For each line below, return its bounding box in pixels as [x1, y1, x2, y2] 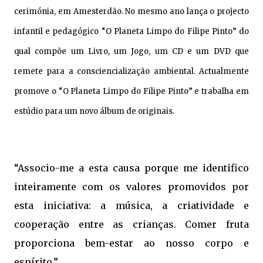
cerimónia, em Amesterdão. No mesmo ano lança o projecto [14, 6, 249, 16]
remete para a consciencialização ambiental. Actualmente [14, 66, 249, 76]
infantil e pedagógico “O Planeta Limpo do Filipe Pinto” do [14, 26, 249, 36]
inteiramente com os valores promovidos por [14, 180, 249, 193]
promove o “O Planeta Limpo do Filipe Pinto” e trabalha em [14, 86, 249, 96]
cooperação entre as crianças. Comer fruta [14, 218, 249, 230]
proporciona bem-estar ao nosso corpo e [14, 237, 249, 249]
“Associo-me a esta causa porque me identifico [14, 161, 249, 174]
